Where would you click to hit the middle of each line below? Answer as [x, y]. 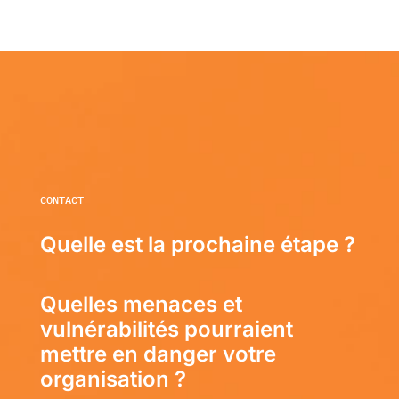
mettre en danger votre [158, 354]
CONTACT [61, 199]
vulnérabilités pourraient [166, 329]
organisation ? [113, 379]
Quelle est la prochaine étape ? [197, 244]
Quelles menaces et [141, 304]
